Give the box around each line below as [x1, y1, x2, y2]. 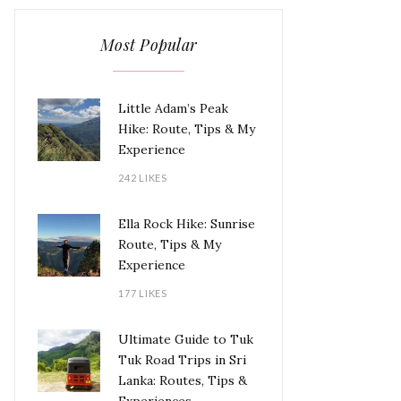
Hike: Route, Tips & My [118, 121, 255, 138]
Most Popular [100, 34, 197, 56]
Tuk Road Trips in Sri [118, 352, 246, 369]
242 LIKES [118, 172, 167, 184]
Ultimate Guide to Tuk [118, 331, 253, 348]
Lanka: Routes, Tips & [118, 372, 247, 389]
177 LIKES [118, 287, 167, 300]
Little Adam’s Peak [118, 100, 228, 117]
